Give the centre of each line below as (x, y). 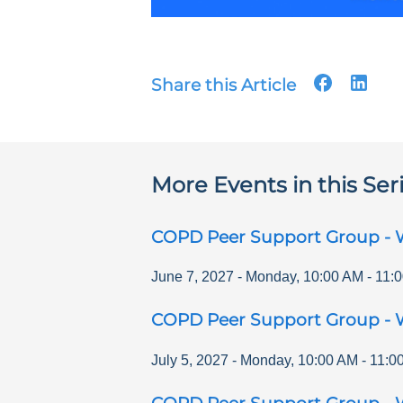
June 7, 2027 (193, 277)
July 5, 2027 (190, 361)
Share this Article (224, 85)
